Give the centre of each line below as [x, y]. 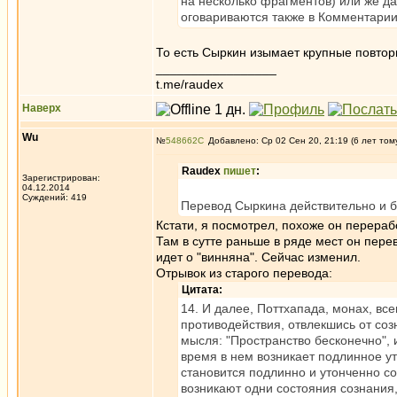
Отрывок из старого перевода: [244, 273]
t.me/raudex [190, 84]
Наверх [42, 108]
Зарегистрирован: [61, 178]
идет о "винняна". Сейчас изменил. [258, 257]
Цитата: [202, 290]
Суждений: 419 [54, 197]
